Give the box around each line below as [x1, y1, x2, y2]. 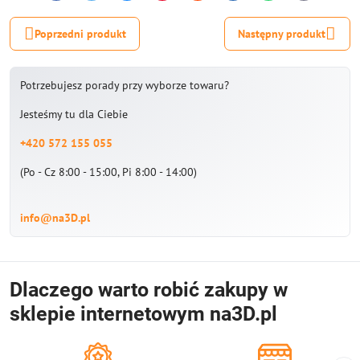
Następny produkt [238, 26, 326, 41]
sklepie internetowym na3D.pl [10, 302, 277, 325]
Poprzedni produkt [34, 26, 126, 41]
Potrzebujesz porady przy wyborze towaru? [20, 78, 229, 92]
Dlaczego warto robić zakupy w [10, 278, 288, 301]
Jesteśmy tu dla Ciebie [20, 107, 128, 121]
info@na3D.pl [20, 211, 90, 225]
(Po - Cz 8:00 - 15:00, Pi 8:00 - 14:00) [20, 165, 197, 179]
